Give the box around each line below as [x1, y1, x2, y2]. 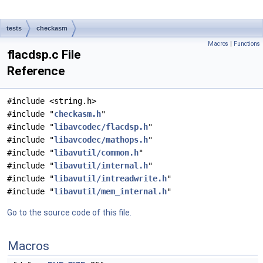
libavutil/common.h [54, 148, 139, 157]
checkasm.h [54, 109, 101, 119]
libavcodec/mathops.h [54, 135, 148, 144]
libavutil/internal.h [54, 161, 148, 170]
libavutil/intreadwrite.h [54, 174, 167, 183]
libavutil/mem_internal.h [54, 187, 167, 196]
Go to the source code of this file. [7, 208, 131, 217]
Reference [7, 64, 65, 78]
